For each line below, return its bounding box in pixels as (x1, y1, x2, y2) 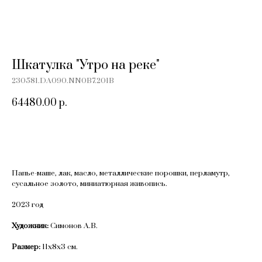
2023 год (12, 200, 43, 209)
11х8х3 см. (42, 242, 78, 251)
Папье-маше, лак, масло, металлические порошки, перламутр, (12, 168, 230, 178)
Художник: (12, 221, 50, 230)
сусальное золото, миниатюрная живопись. (12, 179, 167, 188)
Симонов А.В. (50, 221, 98, 230)
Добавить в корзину (25, 130, 109, 141)
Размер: (12, 242, 42, 251)
